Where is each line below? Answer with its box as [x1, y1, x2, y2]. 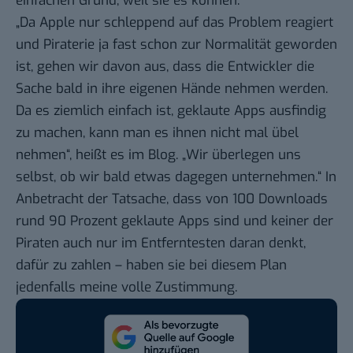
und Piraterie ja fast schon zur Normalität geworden [16, 35, 337, 54]
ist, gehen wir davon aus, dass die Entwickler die [16, 58, 314, 76]
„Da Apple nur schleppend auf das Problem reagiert [16, 13, 333, 32]
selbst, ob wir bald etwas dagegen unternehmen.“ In [16, 168, 336, 187]
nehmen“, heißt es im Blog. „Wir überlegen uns [16, 146, 301, 165]
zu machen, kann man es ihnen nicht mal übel [16, 124, 299, 143]
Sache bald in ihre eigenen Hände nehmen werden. [16, 80, 328, 98]
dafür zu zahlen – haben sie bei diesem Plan [16, 256, 287, 275]
